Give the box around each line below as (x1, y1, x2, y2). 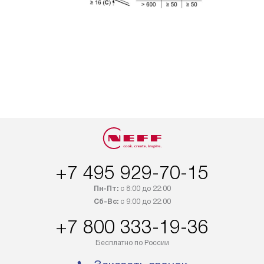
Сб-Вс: (93, 197, 118, 206)
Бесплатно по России (95, 239, 169, 247)
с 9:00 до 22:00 (118, 197, 171, 206)
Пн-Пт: (93, 184, 118, 193)
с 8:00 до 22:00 (118, 184, 171, 193)
